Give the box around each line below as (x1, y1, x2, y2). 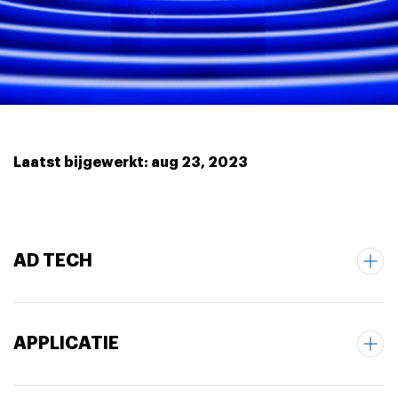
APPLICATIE (13, 334, 119, 352)
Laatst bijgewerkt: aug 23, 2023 (13, 155, 248, 170)
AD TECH (13, 251, 92, 269)
